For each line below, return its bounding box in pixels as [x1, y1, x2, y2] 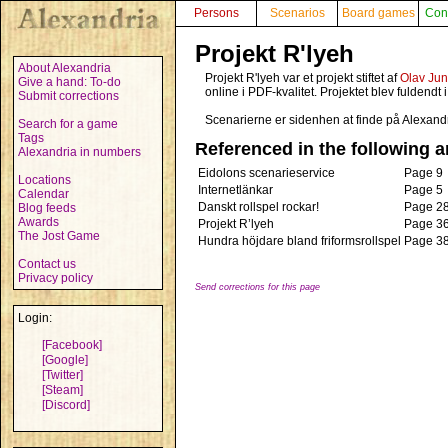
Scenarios [269, 6, 325, 20]
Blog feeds [18, 201, 76, 215]
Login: [18, 311, 52, 325]
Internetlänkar [198, 183, 273, 197]
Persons [193, 6, 239, 20]
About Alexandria [18, 61, 111, 75]
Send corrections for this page [195, 282, 320, 292]
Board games [341, 6, 415, 20]
